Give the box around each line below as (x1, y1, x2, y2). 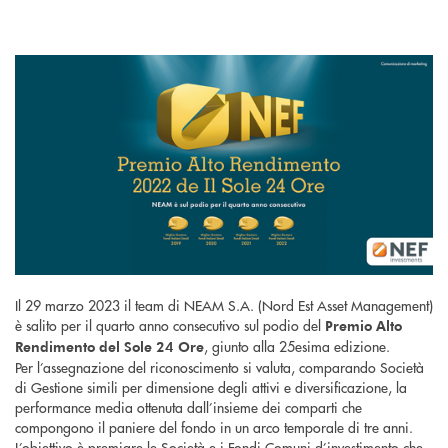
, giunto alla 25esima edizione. (204, 335, 390, 356)
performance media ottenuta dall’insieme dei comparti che (15, 396, 362, 417)
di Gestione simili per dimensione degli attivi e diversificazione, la (15, 376, 407, 397)
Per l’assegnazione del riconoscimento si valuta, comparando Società (15, 356, 424, 377)
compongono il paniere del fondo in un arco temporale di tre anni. (15, 416, 413, 437)
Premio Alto (325, 315, 402, 335)
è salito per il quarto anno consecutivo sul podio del (15, 314, 325, 335)
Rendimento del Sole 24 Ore (15, 336, 204, 356)
